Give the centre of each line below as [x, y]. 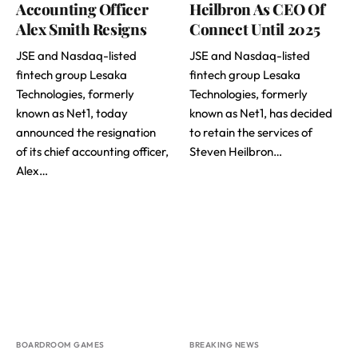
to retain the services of [251, 133]
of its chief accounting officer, [92, 152]
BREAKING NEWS [225, 344]
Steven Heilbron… [236, 152]
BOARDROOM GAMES [60, 344]
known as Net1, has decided [261, 113]
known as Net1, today [72, 113]
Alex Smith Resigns [82, 29]
